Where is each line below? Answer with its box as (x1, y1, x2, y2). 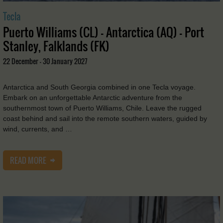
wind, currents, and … (3, 124, 72, 133)
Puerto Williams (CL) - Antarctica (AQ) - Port (3, 22, 204, 41)
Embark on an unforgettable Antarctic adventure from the (3, 93, 182, 102)
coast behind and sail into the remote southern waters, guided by (3, 114, 207, 122)
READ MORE (10, 154, 48, 166)
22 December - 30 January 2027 (3, 55, 88, 66)
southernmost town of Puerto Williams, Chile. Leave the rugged (3, 104, 202, 112)
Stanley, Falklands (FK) (3, 36, 110, 55)
